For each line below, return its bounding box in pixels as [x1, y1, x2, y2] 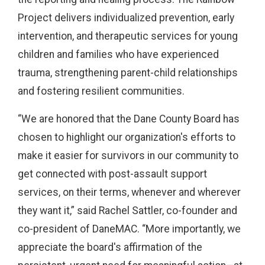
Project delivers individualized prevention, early [18, 12, 234, 24]
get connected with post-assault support [18, 168, 207, 180]
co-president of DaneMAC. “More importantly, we [18, 223, 241, 235]
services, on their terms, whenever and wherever [18, 186, 241, 198]
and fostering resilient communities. [18, 85, 185, 97]
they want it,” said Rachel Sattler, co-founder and [18, 205, 237, 216]
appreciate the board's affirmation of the [18, 241, 202, 253]
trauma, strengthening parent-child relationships [18, 67, 238, 79]
